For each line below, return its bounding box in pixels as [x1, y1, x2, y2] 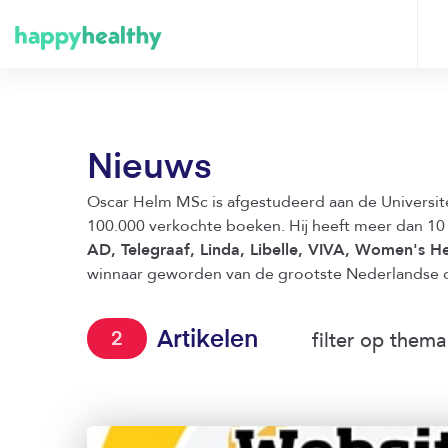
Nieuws [87, 151, 212, 186]
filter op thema [312, 327, 446, 354]
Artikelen [157, 328, 258, 352]
